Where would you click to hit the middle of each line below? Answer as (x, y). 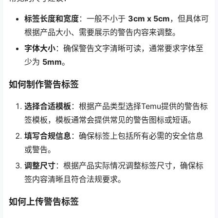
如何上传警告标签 (44, 202)
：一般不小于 (103, 18)
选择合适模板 (48, 106)
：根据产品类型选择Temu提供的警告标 (139, 106)
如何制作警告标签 (44, 84)
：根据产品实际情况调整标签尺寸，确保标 (129, 165)
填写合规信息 (48, 136)
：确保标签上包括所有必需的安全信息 (137, 136)
